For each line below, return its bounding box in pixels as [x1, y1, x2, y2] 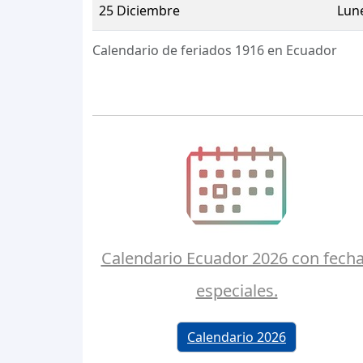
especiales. [195, 279, 278, 301]
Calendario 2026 [187, 328, 286, 347]
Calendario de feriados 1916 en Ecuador [92, 41, 337, 59]
